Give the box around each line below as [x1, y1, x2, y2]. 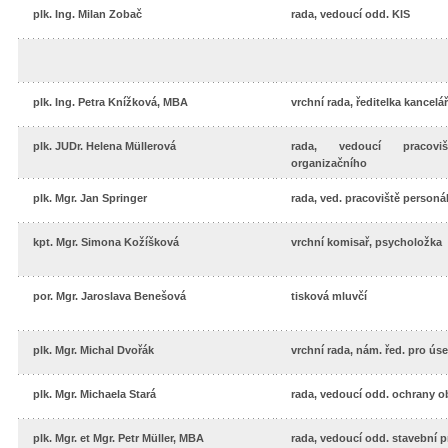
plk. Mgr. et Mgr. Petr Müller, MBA [33, 432, 204, 445]
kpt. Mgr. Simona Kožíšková [33, 236, 179, 249]
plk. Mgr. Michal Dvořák [33, 344, 154, 357]
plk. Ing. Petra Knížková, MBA [33, 96, 188, 109]
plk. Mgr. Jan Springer [33, 192, 147, 205]
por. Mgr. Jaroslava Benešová [33, 290, 186, 303]
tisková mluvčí [291, 290, 367, 303]
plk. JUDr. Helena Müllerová [33, 140, 176, 153]
